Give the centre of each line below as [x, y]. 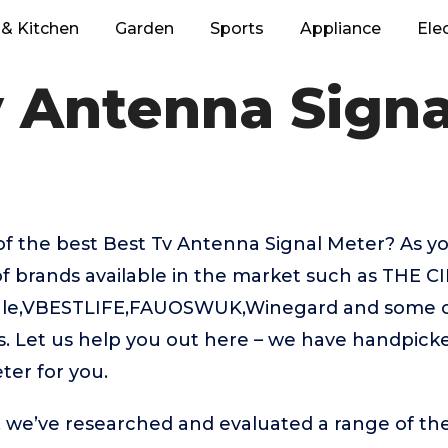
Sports [237, 28]
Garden [144, 28]
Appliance [340, 28]
